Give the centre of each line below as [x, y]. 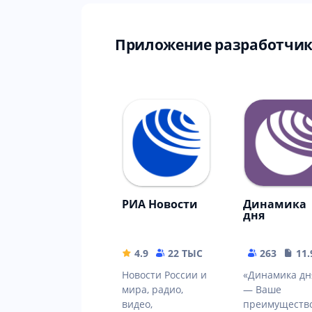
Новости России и [164, 274]
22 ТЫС [185, 253]
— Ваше [262, 289]
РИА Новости [160, 204]
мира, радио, [153, 289]
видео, [137, 304]
